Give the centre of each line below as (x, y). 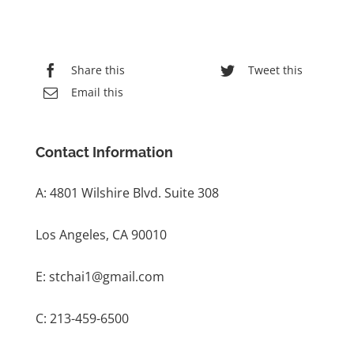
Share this (98, 70)
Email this (97, 92)
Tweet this (276, 70)
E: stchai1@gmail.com (100, 276)
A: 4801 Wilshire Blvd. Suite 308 (127, 192)
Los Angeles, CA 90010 (101, 234)
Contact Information (104, 152)
